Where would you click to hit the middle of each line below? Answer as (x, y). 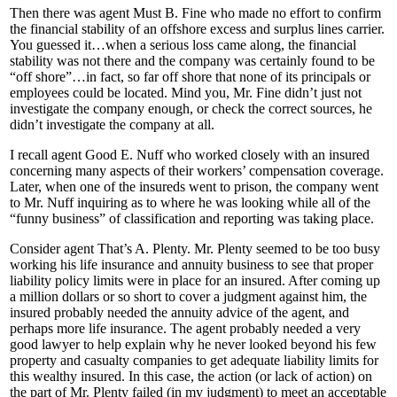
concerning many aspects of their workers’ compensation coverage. (197, 171)
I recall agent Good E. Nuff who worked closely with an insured (190, 155)
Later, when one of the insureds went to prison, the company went (194, 187)
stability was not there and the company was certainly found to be (192, 61)
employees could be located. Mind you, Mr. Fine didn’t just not (186, 93)
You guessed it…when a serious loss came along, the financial (183, 45)
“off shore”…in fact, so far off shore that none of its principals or (190, 77)
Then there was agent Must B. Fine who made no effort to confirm (195, 13)
